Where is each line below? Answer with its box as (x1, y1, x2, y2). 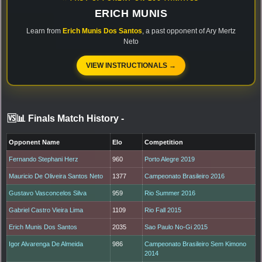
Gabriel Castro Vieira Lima (9, 206, 84, 214)
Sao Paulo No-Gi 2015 (144, 223, 208, 231)
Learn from (26, 27, 63, 36)
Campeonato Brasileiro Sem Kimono (144, 240, 247, 248)
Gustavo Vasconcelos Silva (9, 189, 87, 197)
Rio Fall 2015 (144, 206, 182, 214)
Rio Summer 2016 (144, 189, 196, 197)
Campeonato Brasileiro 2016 (144, 173, 225, 180)
